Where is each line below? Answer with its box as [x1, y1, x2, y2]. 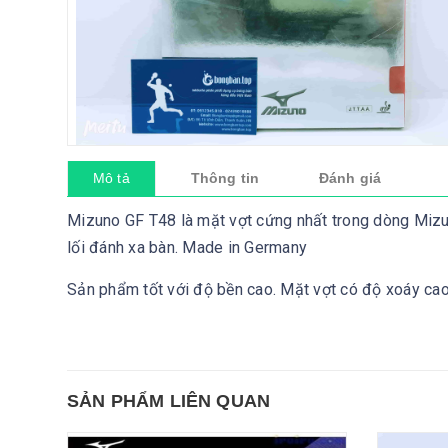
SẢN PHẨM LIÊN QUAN [67, 391, 271, 412]
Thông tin [190, 170, 259, 187]
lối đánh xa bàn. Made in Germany [67, 238, 307, 258]
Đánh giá [318, 170, 382, 187]
